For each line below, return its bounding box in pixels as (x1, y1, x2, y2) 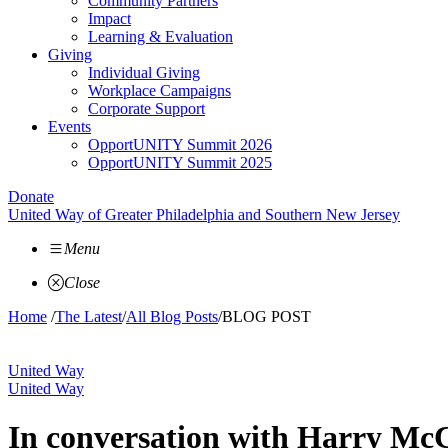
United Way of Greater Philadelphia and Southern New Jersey (8, 206, 400, 223)
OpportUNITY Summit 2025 (88, 154, 272, 171)
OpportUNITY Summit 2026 (88, 136, 272, 153)
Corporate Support (88, 100, 205, 117)
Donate (8, 188, 54, 205)
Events (48, 118, 91, 135)
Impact (88, 10, 131, 27)
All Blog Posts (126, 308, 218, 325)
